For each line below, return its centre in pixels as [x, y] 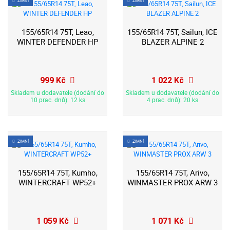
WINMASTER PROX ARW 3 [172, 182]
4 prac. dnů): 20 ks [172, 100]
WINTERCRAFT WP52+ [57, 182]
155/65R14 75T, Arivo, [172, 172]
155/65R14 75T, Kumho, [57, 172]
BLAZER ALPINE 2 [172, 42]
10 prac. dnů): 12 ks [57, 100]
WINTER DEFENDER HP [57, 42]
